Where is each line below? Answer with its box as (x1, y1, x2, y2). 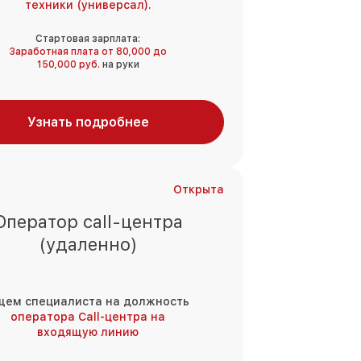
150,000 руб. (36, 59, 100, 71)
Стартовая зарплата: (35, 33, 140, 45)
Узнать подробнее (27, 114, 149, 131)
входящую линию (37, 326, 139, 339)
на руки (99, 59, 139, 71)
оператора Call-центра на (10, 310, 165, 324)
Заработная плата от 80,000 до (9, 46, 167, 58)
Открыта (173, 183, 224, 197)
